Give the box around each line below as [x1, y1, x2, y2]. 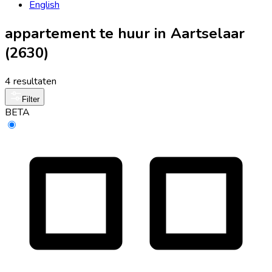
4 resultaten [5, 74, 56, 88]
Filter [22, 94, 39, 104]
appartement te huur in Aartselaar [5, 23, 245, 43]
